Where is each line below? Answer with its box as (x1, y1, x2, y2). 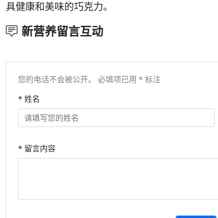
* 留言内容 (18, 143, 55, 154)
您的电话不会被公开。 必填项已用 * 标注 (18, 73, 161, 85)
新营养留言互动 (21, 22, 103, 39)
